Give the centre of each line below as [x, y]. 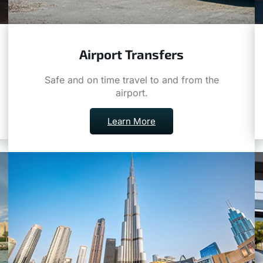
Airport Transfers [131, 54]
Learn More [131, 121]
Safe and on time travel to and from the [131, 80]
